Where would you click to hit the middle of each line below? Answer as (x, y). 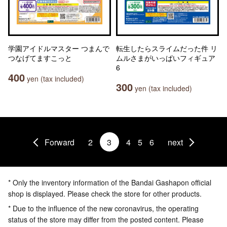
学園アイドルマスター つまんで (59, 48)
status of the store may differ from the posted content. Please (106, 219)
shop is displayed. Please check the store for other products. (105, 194)
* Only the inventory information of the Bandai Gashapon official (110, 182)
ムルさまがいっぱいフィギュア (166, 58)
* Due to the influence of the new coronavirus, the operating (103, 208)
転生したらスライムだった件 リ (167, 48)
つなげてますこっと (40, 58)
